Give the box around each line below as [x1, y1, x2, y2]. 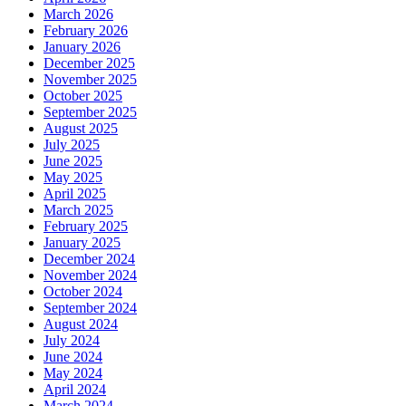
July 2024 [43, 333, 100, 349]
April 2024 [43, 382, 106, 398]
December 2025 [43, 55, 135, 72]
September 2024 [43, 300, 137, 316]
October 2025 [43, 88, 122, 104]
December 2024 [43, 251, 135, 267]
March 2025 [43, 202, 113, 218]
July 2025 [43, 137, 100, 153]
